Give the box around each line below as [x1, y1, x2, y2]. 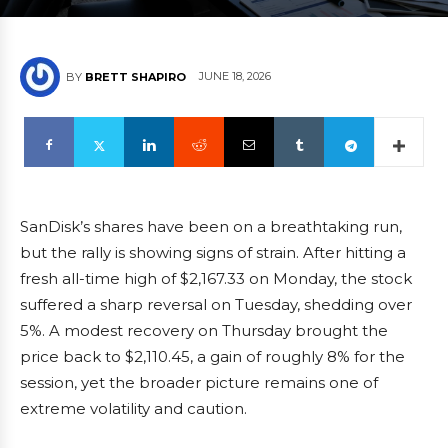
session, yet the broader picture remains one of [20, 373, 378, 392]
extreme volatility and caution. [20, 399, 247, 418]
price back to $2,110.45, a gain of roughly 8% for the [20, 347, 405, 366]
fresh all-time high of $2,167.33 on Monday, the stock [20, 269, 412, 288]
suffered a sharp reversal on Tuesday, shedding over [20, 295, 412, 314]
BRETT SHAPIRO [85, 70, 186, 84]
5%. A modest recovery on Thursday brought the [20, 321, 388, 340]
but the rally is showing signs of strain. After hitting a [20, 243, 406, 262]
